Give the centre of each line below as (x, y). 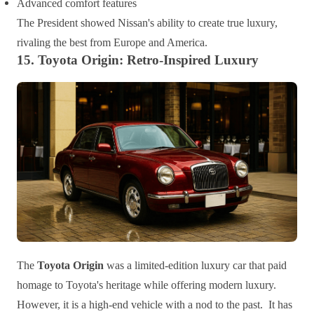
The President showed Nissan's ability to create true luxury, (147, 22)
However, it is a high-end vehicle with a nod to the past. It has (155, 305)
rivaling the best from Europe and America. (112, 42)
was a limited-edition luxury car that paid (195, 266)
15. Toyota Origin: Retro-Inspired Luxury (138, 60)
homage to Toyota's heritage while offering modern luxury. (146, 285)
